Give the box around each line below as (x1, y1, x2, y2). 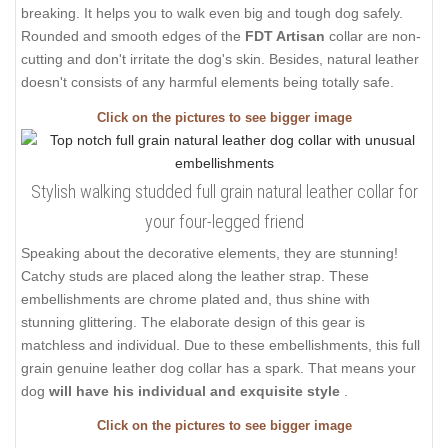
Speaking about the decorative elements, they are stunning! (21, 244, 398, 261)
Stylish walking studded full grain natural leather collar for (30, 180, 418, 202)
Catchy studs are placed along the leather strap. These (21, 267, 369, 284)
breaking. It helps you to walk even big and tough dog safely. (21, 5, 403, 22)
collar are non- (329, 28, 421, 45)
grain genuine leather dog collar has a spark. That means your (21, 359, 416, 376)
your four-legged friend (144, 210, 304, 232)
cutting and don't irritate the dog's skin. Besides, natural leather (21, 51, 419, 68)
